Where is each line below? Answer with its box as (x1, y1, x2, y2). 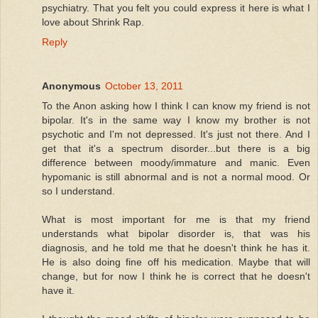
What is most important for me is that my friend (42, 213, 310, 225)
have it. (42, 284, 75, 296)
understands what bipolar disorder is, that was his (42, 227, 310, 239)
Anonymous (42, 79, 101, 92)
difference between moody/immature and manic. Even (42, 156, 310, 168)
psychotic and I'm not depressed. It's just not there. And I (42, 128, 310, 140)
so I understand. (42, 185, 115, 197)
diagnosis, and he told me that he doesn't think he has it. (42, 241, 310, 253)
